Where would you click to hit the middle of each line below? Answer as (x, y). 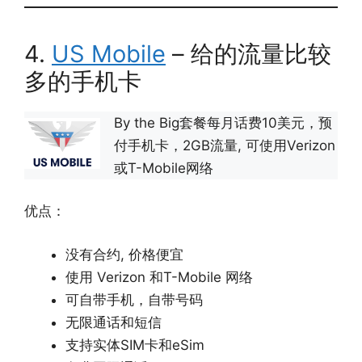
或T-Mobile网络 (164, 168)
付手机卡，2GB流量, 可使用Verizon (225, 145)
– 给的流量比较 (248, 53)
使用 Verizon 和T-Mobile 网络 (159, 277)
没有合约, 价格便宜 (124, 254)
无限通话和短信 (114, 322)
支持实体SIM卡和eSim (142, 345)
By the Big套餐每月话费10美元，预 (223, 122)
